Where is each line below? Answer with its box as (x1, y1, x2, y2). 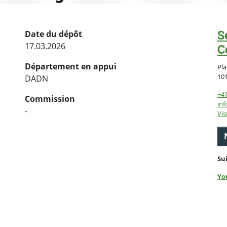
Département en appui (25, 61, 117, 72)
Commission (25, 93, 75, 105)
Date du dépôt (25, 28, 82, 40)
